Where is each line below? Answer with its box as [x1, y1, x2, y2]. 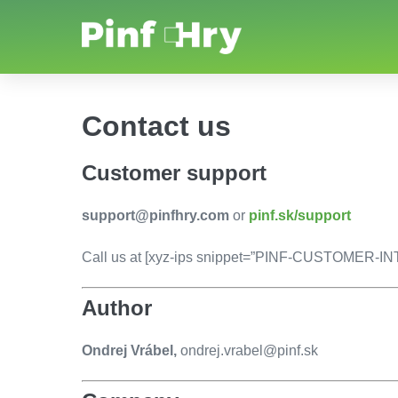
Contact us [82, 110, 231, 142]
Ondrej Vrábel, [82, 343, 180, 358]
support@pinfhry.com [82, 208, 229, 223]
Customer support [82, 161, 267, 185]
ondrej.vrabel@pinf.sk [180, 343, 318, 358]
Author [82, 296, 152, 320]
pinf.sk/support [249, 208, 351, 223]
